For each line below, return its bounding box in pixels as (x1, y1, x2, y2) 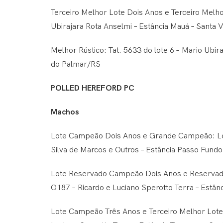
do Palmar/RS (51, 60, 101, 70)
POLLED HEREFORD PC (51, 84, 134, 94)
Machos (51, 108, 79, 117)
